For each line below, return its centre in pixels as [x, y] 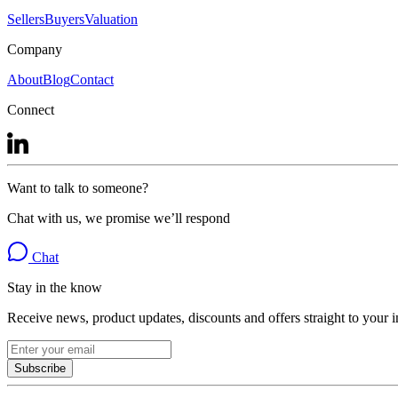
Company [35, 49]
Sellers [26, 19]
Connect [31, 109]
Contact [92, 79]
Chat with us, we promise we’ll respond [119, 218]
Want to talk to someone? [78, 187]
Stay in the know [55, 287]
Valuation [111, 19]
